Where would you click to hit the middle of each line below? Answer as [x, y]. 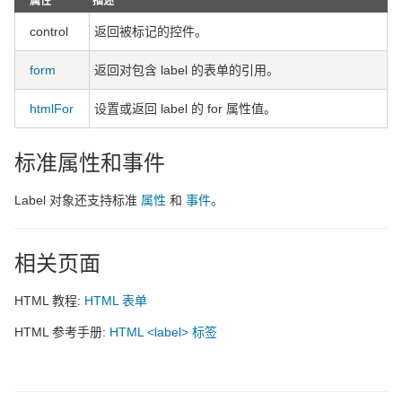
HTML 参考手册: [62, 332]
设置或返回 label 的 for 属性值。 [185, 108]
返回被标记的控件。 [151, 31]
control [49, 31]
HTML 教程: [49, 300]
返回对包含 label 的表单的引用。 [187, 70]
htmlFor [52, 108]
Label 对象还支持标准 [78, 200]
